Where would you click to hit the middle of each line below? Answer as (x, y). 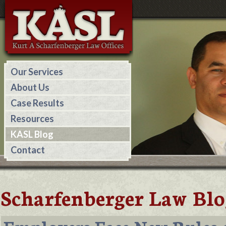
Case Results (37, 103)
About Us (30, 87)
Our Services (37, 72)
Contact (28, 150)
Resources (32, 119)
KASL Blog (32, 134)
